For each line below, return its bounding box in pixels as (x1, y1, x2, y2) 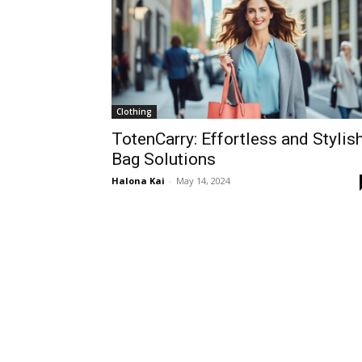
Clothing (116, 106, 152, 117)
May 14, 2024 (176, 175, 230, 187)
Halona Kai (112, 175, 165, 187)
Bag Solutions (112, 149, 216, 169)
